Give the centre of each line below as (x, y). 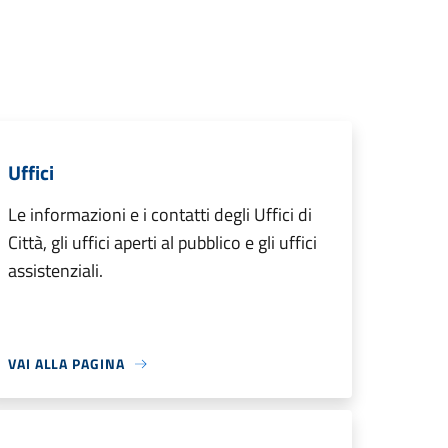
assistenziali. (55, 270)
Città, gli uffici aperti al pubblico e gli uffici (162, 242)
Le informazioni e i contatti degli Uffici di (160, 214)
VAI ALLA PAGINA (66, 363)
